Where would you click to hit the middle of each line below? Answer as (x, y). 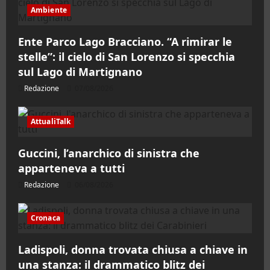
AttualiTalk (51, 122)
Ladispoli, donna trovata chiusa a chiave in (133, 250)
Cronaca (46, 218)
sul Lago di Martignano (80, 72)
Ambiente (49, 10)
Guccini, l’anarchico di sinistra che (109, 153)
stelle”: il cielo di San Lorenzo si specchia (127, 57)
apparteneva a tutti (71, 168)
